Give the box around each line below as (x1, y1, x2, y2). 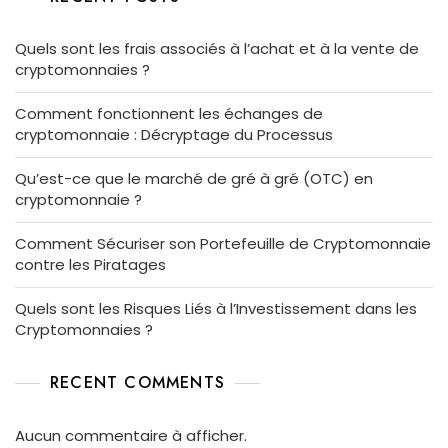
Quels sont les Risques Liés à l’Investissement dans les (15, 297, 417, 319)
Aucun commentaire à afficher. (15, 424, 247, 446)
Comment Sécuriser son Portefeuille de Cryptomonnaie (15, 232, 431, 254)
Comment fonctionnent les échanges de (15, 102, 323, 124)
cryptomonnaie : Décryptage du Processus (15, 123, 333, 145)
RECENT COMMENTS (50, 370, 225, 394)
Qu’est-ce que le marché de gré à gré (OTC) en (15, 167, 373, 189)
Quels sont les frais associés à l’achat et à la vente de (15, 37, 419, 59)
